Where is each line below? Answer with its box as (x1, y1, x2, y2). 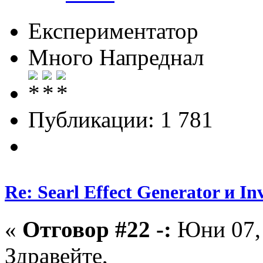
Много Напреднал (28, 45, 204, 70)
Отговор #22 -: (22, 217, 171, 242)
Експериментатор (28, 18, 198, 44)
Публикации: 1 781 (28, 107, 213, 133)
